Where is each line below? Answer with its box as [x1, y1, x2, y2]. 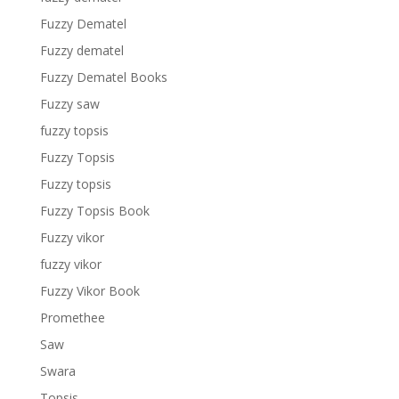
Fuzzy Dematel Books [39, 69, 167, 85]
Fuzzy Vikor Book [39, 282, 140, 299]
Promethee [39, 309, 105, 326]
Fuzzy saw [39, 95, 100, 112]
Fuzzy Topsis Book [39, 202, 150, 219]
